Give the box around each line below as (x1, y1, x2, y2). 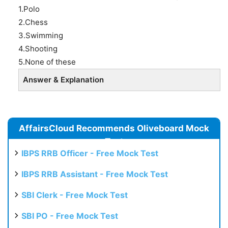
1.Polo (18, 4, 40, 14)
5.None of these (18, 56, 76, 67)
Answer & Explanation (23, 74, 104, 84)
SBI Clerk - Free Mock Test (21, 189, 128, 200)
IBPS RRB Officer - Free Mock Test (21, 148, 158, 158)
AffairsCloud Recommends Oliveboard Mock (19, 123, 209, 133)
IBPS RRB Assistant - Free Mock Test (21, 168, 168, 179)
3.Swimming (18, 30, 63, 40)
